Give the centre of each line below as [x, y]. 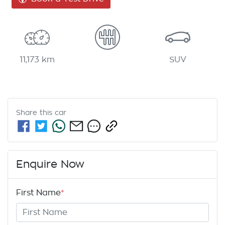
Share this [35, 113]
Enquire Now [50, 165]
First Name [38, 193]
